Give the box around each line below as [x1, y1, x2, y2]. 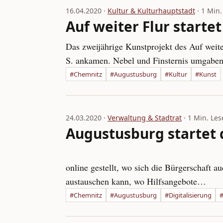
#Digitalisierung [165, 190, 212, 200]
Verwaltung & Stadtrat [108, 112, 182, 122]
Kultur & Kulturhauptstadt [108, 5, 195, 15]
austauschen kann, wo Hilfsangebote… [66, 175, 206, 187]
